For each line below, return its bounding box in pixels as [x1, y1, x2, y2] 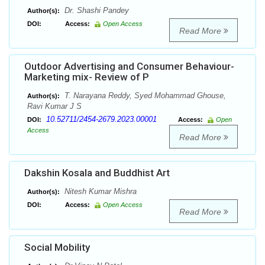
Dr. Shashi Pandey [62, 6, 129, 15]
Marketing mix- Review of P [24, 71, 149, 83]
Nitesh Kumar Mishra [62, 187, 137, 196]
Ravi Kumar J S [27, 102, 82, 111]
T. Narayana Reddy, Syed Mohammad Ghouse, [62, 91, 226, 101]
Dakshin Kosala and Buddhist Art [24, 167, 170, 179]
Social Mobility [24, 241, 90, 254]
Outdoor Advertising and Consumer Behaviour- [24, 60, 234, 73]
